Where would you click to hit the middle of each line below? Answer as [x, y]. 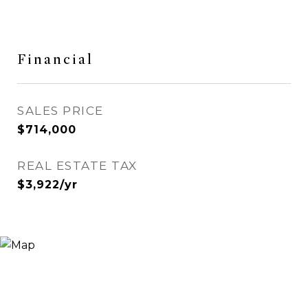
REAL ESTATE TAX [77, 166]
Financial [55, 59]
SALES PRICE [60, 111]
